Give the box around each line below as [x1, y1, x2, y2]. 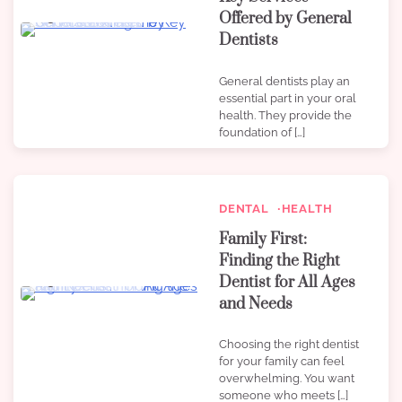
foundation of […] [219, 125, 305, 139]
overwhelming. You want [219, 371, 354, 386]
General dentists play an [219, 74, 350, 88]
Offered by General [219, 9, 352, 30]
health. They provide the [219, 108, 352, 122]
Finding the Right [219, 251, 340, 272]
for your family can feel [219, 354, 345, 369]
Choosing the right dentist [219, 337, 359, 352]
